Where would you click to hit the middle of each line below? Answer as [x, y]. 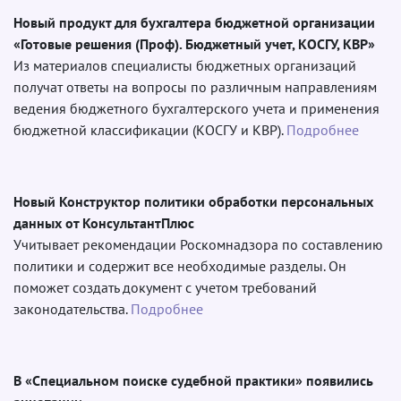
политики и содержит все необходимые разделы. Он [180, 265]
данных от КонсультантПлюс [104, 222]
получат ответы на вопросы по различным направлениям [195, 86]
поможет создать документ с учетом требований [165, 287]
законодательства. [72, 308]
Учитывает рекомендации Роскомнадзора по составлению [198, 244]
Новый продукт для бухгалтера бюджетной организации [194, 22]
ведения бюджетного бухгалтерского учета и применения [196, 108]
